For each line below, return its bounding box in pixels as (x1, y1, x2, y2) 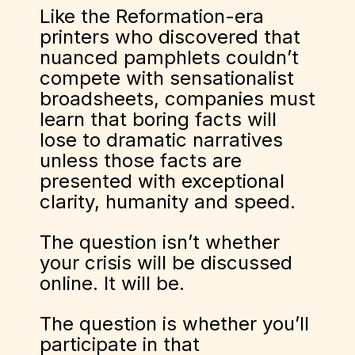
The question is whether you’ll (40, 312, 309, 335)
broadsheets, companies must (40, 87, 315, 110)
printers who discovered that (40, 25, 300, 48)
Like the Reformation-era (40, 5, 264, 28)
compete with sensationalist (40, 67, 294, 90)
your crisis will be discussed (40, 251, 292, 274)
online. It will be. (40, 272, 185, 295)
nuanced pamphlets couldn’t (40, 46, 299, 69)
